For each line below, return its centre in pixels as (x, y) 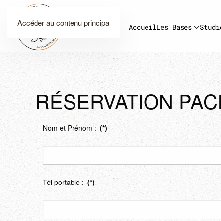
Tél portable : (64, 182)
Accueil (143, 27)
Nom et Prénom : (71, 128)
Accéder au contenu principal (64, 22)
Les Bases (174, 27)
